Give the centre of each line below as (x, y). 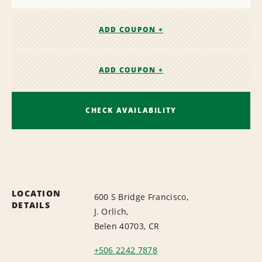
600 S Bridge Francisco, (141, 196)
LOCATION (37, 193)
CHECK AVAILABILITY (131, 110)
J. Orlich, (111, 211)
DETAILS (31, 205)
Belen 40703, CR (127, 226)
